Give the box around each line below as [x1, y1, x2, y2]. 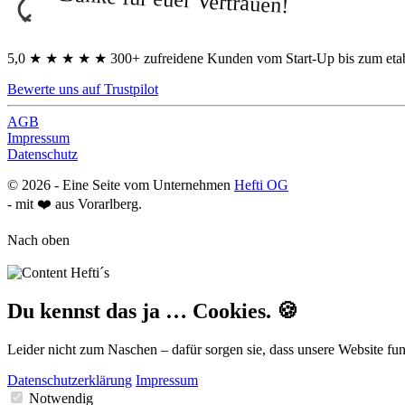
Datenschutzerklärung [7, 372, 132, 389]
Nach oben [7, 232, 70, 249]
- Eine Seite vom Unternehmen [51, 177, 234, 193]
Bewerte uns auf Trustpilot [7, 81, 158, 98]
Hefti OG [234, 177, 288, 193]
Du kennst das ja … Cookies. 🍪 [7, 299, 298, 324]
